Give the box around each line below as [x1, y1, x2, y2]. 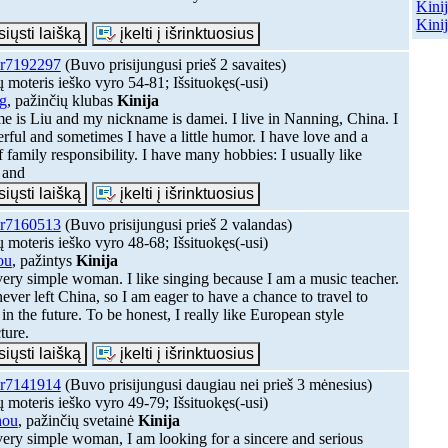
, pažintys [11, 251, 76, 269]
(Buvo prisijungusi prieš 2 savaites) [60, 55, 286, 73]
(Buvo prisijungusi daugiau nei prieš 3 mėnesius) [60, 375, 372, 393]
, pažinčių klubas [6, 91, 117, 109]
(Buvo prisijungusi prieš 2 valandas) [60, 215, 292, 233]
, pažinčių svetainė [17, 411, 138, 429]
